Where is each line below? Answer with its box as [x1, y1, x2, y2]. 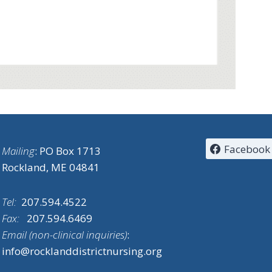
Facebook [224, 141, 271, 156]
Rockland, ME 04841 [2, 160, 100, 174]
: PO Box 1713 [35, 144, 101, 158]
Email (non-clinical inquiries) [2, 228, 127, 242]
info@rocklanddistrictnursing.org [2, 244, 162, 258]
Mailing [2, 144, 35, 158]
